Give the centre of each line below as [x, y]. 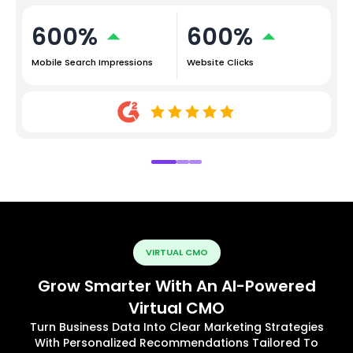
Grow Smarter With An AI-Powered [176, 286]
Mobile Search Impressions [92, 62]
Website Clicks [220, 62]
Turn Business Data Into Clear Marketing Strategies [176, 327]
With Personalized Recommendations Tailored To [176, 343]
